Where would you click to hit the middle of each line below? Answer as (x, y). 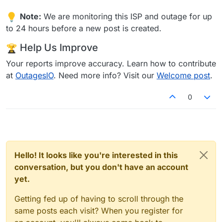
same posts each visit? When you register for (99, 211)
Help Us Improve (58, 48)
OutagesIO (34, 76)
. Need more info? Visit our (105, 76)
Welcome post (183, 76)
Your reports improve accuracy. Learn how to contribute (111, 64)
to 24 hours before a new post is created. (84, 28)
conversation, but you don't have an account (101, 167)
